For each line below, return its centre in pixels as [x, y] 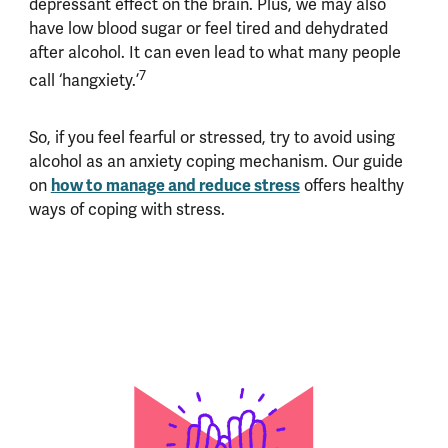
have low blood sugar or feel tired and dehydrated [208, 28]
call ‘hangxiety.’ [83, 81]
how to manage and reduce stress [175, 186]
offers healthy [351, 186]
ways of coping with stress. [130, 210]
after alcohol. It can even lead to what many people [214, 52]
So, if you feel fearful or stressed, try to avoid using [211, 138]
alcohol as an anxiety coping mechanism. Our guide [215, 162]
